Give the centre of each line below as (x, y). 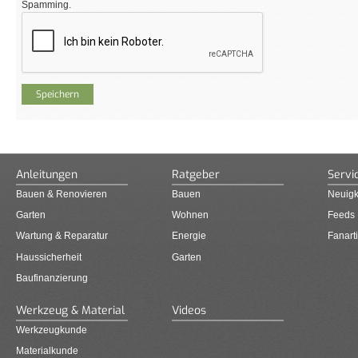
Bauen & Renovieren (62, 195)
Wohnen (190, 215)
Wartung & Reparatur (62, 236)
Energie (189, 236)
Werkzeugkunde (52, 330)
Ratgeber (196, 174)
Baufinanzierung (52, 278)
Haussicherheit (49, 257)
